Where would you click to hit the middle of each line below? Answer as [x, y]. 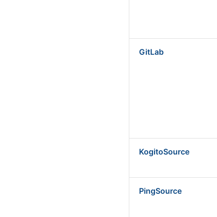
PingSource [160, 191]
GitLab [151, 52]
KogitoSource [164, 152]
